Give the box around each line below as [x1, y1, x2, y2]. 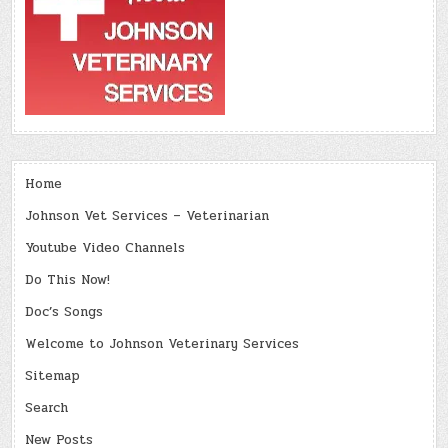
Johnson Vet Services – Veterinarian [25, 206, 270, 227]
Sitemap [25, 366, 81, 387]
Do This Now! [25, 270, 111, 291]
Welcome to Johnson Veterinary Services [25, 334, 300, 355]
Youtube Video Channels [25, 238, 186, 259]
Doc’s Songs [25, 302, 104, 323]
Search [25, 398, 69, 419]
